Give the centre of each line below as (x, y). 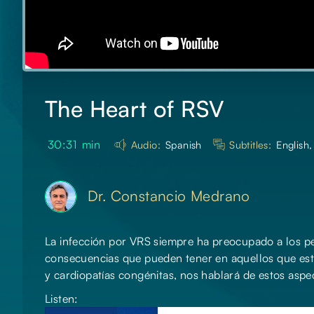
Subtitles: (251, 145)
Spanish (184, 145)
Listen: (62, 299)
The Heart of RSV (135, 109)
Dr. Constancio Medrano (169, 196)
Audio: (145, 145)
